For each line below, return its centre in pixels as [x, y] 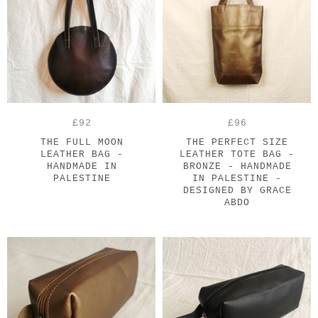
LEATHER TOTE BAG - [237, 155]
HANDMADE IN [82, 167]
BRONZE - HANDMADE [237, 167]
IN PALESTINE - [237, 179]
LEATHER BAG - [82, 155]
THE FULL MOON [82, 143]
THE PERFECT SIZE [237, 143]
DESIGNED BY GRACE [237, 191]
